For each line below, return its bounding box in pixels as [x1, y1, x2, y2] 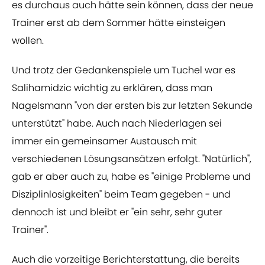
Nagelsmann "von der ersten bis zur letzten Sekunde [12, 99, 253, 113]
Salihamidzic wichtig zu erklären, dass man [12, 81, 212, 95]
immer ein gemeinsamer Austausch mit [12, 134, 197, 148]
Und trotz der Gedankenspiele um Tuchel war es [12, 63, 235, 77]
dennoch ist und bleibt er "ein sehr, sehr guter [12, 205, 222, 219]
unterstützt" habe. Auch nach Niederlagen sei [12, 117, 222, 131]
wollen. [12, 34, 44, 48]
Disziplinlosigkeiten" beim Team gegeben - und [12, 188, 231, 202]
